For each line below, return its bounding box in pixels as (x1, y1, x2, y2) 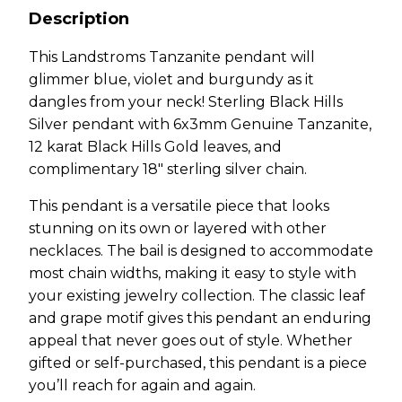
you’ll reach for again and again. (29, 376, 256, 394)
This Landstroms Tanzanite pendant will (29, 48, 315, 66)
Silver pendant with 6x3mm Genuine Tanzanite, (29, 115, 371, 133)
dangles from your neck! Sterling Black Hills (29, 92, 343, 110)
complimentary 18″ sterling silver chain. (29, 160, 307, 178)
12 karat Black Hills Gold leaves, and (29, 137, 282, 155)
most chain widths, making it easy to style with (29, 264, 356, 282)
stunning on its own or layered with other (29, 219, 327, 237)
